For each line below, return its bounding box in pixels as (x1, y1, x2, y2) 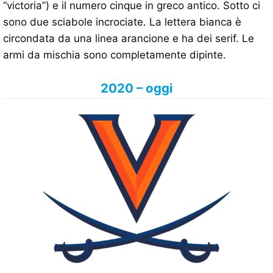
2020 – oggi (100, 80, 173, 96)
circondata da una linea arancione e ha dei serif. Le (3, 32, 254, 45)
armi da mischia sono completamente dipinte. (3, 49, 226, 62)
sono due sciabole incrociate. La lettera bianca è (3, 16, 241, 29)
